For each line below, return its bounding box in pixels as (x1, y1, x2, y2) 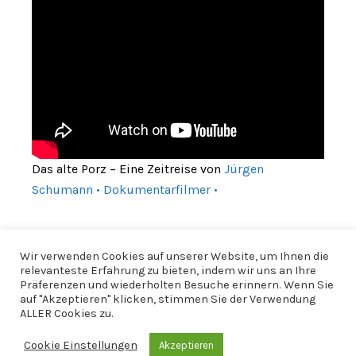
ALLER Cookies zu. (20, 307, 114, 320)
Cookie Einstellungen (24, 338, 137, 352)
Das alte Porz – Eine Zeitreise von (32, 161, 224, 176)
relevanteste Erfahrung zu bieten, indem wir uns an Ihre (20, 264, 316, 277)
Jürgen (224, 161, 264, 176)
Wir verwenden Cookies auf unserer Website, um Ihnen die (20, 250, 329, 263)
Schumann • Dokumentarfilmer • (32, 181, 218, 197)
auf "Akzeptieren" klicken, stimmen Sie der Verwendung (20, 292, 315, 306)
